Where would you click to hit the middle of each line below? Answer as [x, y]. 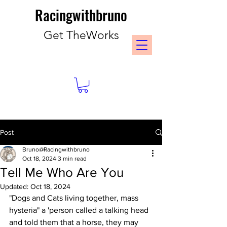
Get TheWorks [81, 35]
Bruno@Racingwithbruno [56, 149]
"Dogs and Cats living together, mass [75, 198]
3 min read [72, 159]
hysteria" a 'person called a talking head [80, 210]
